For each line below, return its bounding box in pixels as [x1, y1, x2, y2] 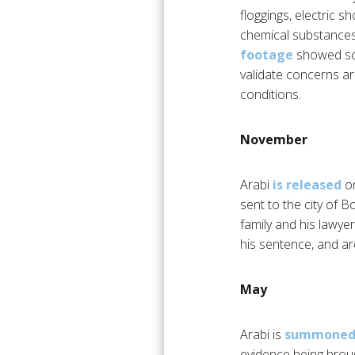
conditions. [240, 86, 301, 104]
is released [273, 176, 342, 194]
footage [240, 46, 293, 64]
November [240, 131, 307, 149]
